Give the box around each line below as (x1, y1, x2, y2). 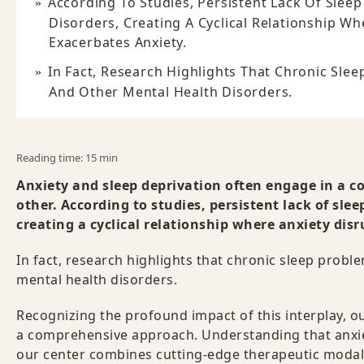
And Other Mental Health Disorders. (49, 83, 293, 102)
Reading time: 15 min (16, 150, 118, 166)
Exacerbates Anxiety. (49, 33, 188, 52)
